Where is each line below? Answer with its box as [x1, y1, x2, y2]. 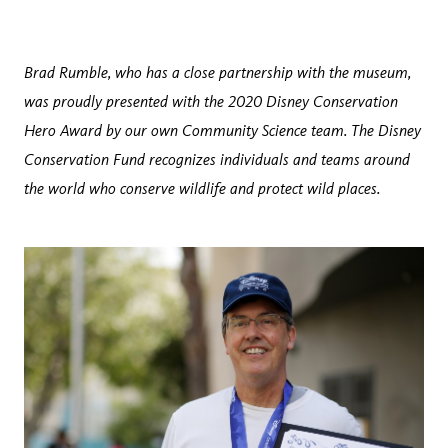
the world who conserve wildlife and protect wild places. [24, 178, 380, 199]
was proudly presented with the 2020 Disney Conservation [24, 91, 398, 112]
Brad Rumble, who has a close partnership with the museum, [24, 62, 411, 83]
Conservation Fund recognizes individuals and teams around [24, 149, 410, 170]
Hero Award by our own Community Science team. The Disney [24, 120, 421, 141]
